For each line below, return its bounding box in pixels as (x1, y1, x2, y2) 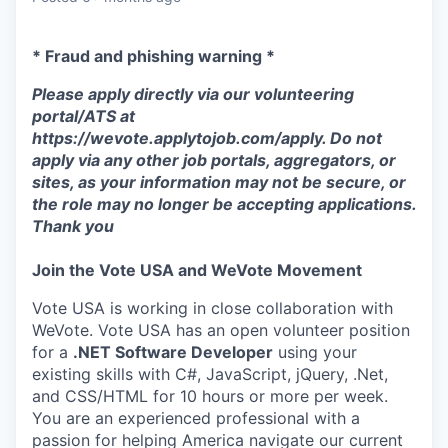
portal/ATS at (32, 106, 135, 126)
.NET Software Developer (73, 342, 273, 362)
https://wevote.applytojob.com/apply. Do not (32, 128, 382, 148)
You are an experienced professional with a (32, 408, 360, 428)
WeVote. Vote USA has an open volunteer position (32, 320, 410, 340)
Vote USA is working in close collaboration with (32, 298, 393, 318)
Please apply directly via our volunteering (32, 84, 354, 104)
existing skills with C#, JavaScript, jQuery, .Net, (32, 364, 388, 384)
